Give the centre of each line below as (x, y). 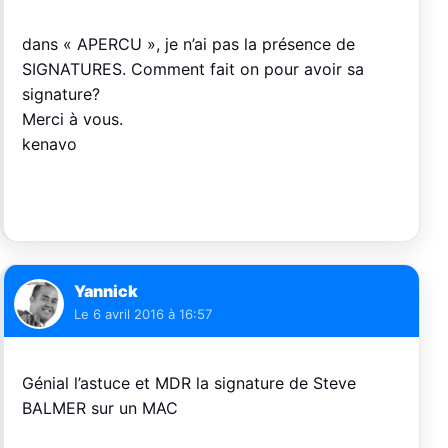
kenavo (49, 144)
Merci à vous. (72, 119)
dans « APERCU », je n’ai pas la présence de (188, 44)
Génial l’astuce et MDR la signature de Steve (189, 383)
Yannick (106, 291)
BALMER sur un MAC (100, 408)
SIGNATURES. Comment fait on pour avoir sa (193, 69)
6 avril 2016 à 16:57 (152, 314)
